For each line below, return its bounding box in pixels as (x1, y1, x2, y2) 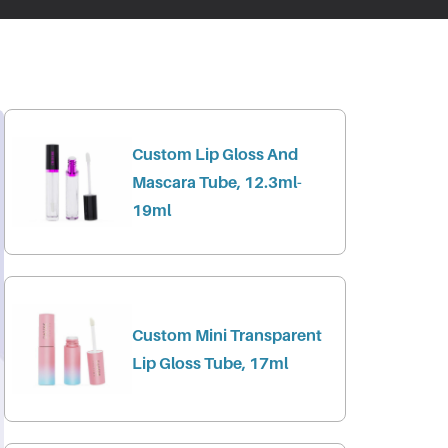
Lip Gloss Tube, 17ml (131, 352, 288, 373)
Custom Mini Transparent (131, 324, 322, 345)
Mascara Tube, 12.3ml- (131, 172, 302, 193)
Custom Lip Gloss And (131, 144, 298, 165)
